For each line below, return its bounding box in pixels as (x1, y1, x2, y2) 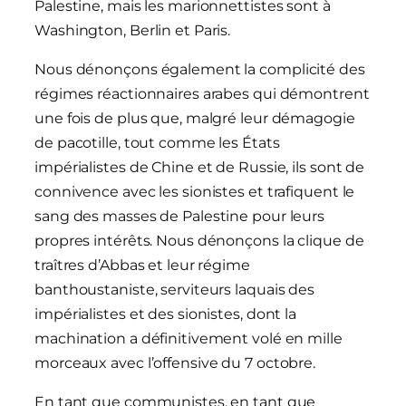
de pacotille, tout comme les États (34, 134, 280, 152)
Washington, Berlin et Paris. (34, 22, 231, 40)
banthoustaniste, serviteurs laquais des (34, 281, 315, 299)
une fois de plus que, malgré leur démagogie (34, 110, 355, 128)
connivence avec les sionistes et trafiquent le (34, 183, 355, 201)
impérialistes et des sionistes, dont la (34, 305, 297, 324)
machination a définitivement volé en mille (34, 330, 343, 348)
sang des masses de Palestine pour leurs (34, 208, 325, 226)
